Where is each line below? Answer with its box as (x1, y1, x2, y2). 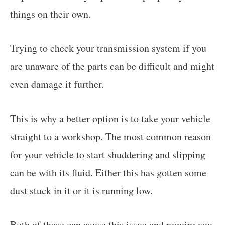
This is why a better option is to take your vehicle (10, 111, 210, 125)
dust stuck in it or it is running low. (10, 183, 153, 197)
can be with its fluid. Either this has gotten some (10, 165, 206, 179)
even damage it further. (10, 77, 104, 91)
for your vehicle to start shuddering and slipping (10, 147, 205, 161)
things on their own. (10, 7, 91, 21)
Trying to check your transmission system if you (10, 41, 206, 55)
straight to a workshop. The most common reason (10, 129, 211, 143)
